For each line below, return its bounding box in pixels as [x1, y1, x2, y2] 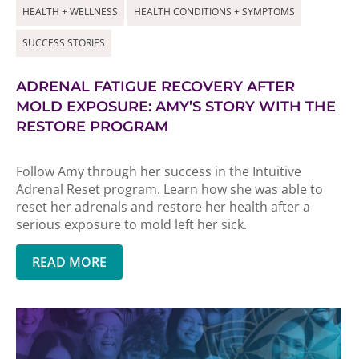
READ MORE [32, 253, 107, 271]
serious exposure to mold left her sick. [16, 216, 247, 233]
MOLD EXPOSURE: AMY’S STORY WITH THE [16, 98, 336, 115]
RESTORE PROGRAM [16, 118, 168, 135]
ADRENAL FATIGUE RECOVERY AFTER [16, 78, 295, 95]
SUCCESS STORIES [22, 36, 105, 50]
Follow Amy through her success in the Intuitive [16, 163, 301, 180]
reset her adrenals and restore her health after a [16, 198, 310, 216]
